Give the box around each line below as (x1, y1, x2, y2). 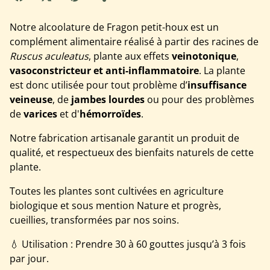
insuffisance (187, 78, 246, 92)
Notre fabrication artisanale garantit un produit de (10, 131, 239, 145)
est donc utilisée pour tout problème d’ (10, 78, 187, 92)
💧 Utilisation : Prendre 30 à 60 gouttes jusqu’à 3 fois (10, 237, 246, 251)
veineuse (10, 93, 52, 107)
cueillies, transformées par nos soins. (10, 213, 179, 227)
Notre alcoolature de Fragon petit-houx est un (10, 20, 219, 34)
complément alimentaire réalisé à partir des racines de (10, 35, 259, 49)
